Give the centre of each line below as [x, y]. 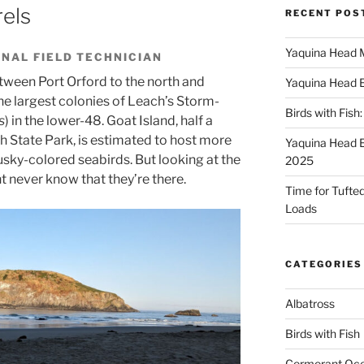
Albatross [310, 303]
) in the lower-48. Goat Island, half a [109, 120]
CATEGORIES [323, 264]
